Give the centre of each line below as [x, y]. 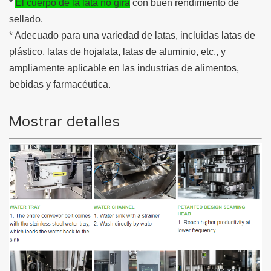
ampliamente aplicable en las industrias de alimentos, [124, 68]
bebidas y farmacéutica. [60, 84]
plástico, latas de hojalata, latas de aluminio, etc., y [117, 51]
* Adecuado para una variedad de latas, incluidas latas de [132, 35]
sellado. [26, 19]
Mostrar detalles [64, 121]
